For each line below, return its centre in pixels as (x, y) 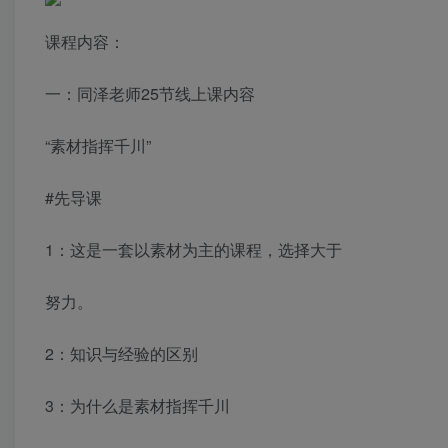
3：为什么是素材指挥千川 (137, 406)
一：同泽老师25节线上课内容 (150, 94)
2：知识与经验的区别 (121, 354)
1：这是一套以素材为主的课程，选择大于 (193, 250)
